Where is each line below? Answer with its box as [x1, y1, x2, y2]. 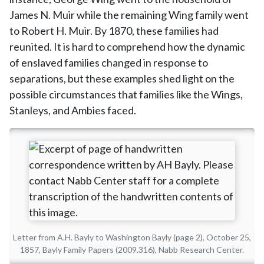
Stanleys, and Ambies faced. [9, 104, 136, 117]
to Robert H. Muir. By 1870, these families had [9, 24, 219, 37]
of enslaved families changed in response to [9, 56, 208, 69]
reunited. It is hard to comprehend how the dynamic [9, 40, 245, 53]
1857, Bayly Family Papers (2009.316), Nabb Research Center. [20, 245, 244, 255]
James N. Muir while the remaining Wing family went [9, 8, 249, 21]
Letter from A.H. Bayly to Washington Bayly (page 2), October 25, [13, 232, 251, 242]
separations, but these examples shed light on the [9, 72, 235, 85]
